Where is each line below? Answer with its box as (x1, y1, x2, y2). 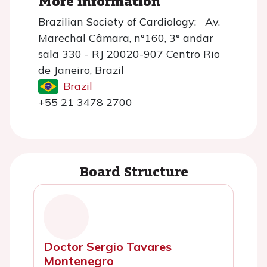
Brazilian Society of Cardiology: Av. (38, 15, 220, 29)
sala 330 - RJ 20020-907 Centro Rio (38, 47, 220, 61)
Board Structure (79, 161, 188, 181)
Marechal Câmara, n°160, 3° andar (38, 31, 213, 45)
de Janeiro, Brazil (38, 63, 124, 77)
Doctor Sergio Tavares (44, 238, 172, 254)
